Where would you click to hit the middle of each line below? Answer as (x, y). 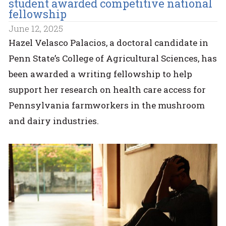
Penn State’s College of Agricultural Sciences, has (113, 58)
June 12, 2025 (36, 28)
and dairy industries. (54, 121)
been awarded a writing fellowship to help (101, 74)
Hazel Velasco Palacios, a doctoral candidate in (109, 42)
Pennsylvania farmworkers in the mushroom (107, 105)
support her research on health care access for (107, 89)
